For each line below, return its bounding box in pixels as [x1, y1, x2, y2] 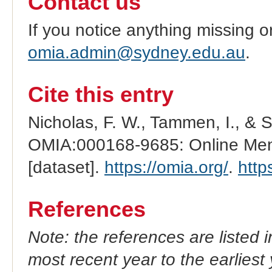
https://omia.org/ [104, 157, 228, 177]
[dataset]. [27, 157, 104, 177]
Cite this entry [27, 82, 174, 107]
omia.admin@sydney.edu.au [27, 42, 245, 62]
